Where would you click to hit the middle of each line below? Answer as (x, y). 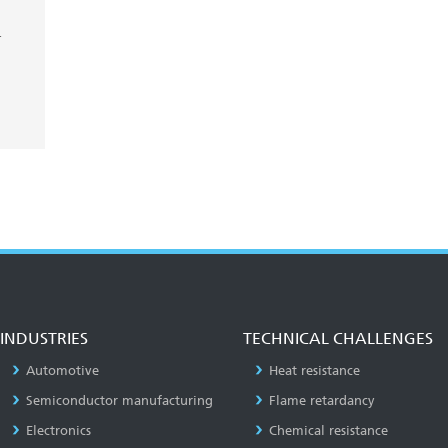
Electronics (59, 430)
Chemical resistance (328, 430)
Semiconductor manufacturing (120, 400)
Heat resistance (314, 370)
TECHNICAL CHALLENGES (337, 338)
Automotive (63, 370)
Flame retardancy (321, 400)
